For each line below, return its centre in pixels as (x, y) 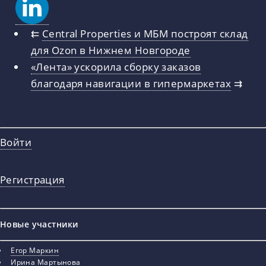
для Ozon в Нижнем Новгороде (110, 50)
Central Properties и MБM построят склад (145, 33)
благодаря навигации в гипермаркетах (131, 83)
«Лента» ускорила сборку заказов (116, 66)
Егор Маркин (35, 250)
